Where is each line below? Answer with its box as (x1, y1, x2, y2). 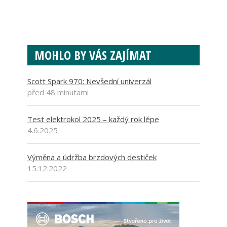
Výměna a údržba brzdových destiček (27, 152, 157, 163)
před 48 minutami (27, 87, 89, 98)
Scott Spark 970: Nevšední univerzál (27, 76, 152, 87)
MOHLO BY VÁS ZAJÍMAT (34, 47, 152, 64)
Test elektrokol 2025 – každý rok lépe (27, 114, 159, 125)
